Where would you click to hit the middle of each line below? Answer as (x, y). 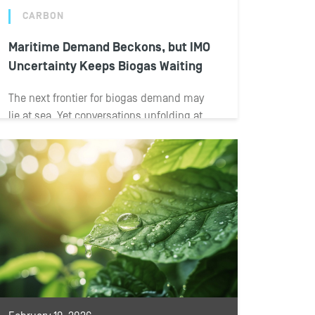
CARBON (44, 16)
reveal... (27, 151)
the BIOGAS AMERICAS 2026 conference (101, 134)
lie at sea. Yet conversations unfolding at (106, 116)
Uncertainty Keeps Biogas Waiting (106, 66)
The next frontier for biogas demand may (107, 98)
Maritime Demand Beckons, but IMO (110, 47)
